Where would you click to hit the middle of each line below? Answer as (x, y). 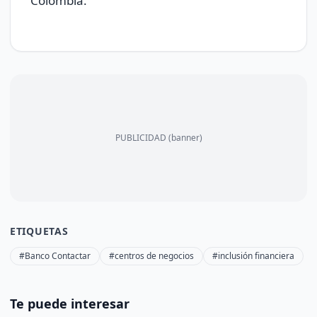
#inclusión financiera (253, 256)
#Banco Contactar (55, 256)
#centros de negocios (151, 256)
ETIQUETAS (39, 231)
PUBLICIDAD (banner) (158, 138)
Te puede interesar (70, 304)
